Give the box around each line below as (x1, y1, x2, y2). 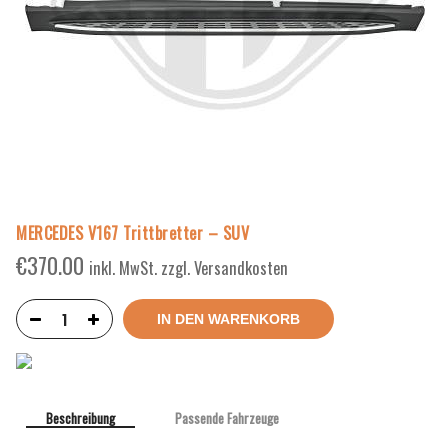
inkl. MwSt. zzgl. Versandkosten (89, 255, 288, 281)
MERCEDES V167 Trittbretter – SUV (16, 221, 249, 246)
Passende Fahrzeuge (175, 408, 279, 429)
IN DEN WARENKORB (157, 311, 300, 328)
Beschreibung (46, 408, 115, 429)
